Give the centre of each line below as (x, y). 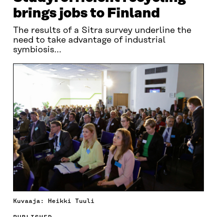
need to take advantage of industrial (89, 40)
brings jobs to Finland (86, 13)
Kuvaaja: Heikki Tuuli (54, 201)
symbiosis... (37, 50)
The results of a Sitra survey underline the (102, 31)
